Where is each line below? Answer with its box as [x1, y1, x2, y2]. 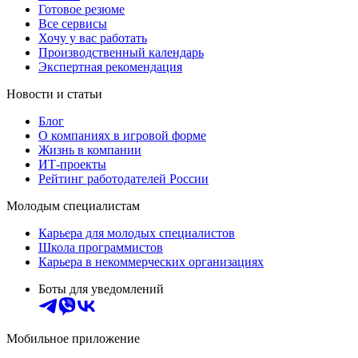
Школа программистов [38, 240, 163, 254]
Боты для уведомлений [38, 281, 164, 296]
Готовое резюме [38, 2, 125, 16]
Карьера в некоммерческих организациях [38, 254, 264, 268]
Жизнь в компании [38, 142, 141, 157]
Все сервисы [38, 16, 107, 30]
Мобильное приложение [6, 331, 140, 345]
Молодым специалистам [6, 198, 140, 213]
